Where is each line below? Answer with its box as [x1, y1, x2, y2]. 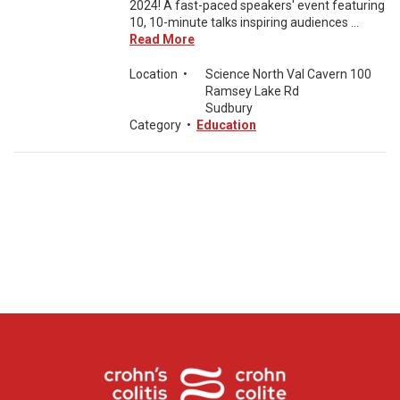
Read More [129, 32, 195, 46]
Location [129, 67, 178, 81]
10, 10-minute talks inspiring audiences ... [129, 15, 359, 29]
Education [196, 118, 256, 132]
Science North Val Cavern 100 [205, 67, 371, 81]
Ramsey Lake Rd [205, 84, 299, 98]
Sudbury [205, 101, 253, 115]
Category [129, 118, 181, 132]
